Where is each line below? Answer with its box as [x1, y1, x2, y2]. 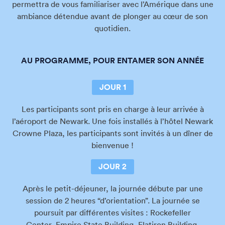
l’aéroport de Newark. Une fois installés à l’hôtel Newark [12, 116, 213, 126]
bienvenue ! [91, 140, 134, 150]
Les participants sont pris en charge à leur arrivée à [21, 103, 204, 114]
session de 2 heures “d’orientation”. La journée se [25, 195, 200, 205]
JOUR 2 [98, 161, 127, 172]
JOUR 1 [99, 81, 126, 92]
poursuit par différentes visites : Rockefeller [34, 207, 191, 217]
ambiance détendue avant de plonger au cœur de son [17, 11, 208, 21]
